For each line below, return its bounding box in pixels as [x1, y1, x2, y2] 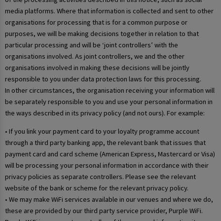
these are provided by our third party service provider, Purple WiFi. [5, 206, 203, 216]
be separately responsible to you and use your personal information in [5, 97, 213, 106]
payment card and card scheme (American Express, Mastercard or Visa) [5, 149, 215, 159]
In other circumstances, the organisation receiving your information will [5, 85, 215, 95]
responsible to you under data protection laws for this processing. [5, 74, 201, 83]
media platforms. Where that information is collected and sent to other [5, 6, 214, 15]
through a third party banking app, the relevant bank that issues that [5, 138, 206, 147]
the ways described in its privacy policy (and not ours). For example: [5, 108, 205, 117]
